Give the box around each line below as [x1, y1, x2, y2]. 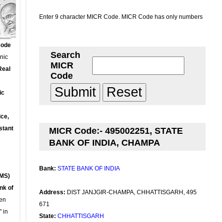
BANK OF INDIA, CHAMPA [49, 138, 160, 148]
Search [51, 50, 80, 60]
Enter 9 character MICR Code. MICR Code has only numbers [39, 13, 203, 20]
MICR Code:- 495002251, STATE [49, 126, 183, 136]
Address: [39, 189, 65, 196]
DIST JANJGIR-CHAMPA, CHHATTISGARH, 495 [65, 189, 197, 196]
